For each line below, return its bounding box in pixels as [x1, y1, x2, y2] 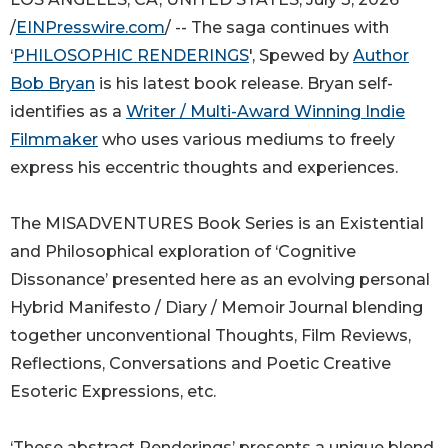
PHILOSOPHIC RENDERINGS [13, 46, 249, 66]
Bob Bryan [10, 74, 95, 94]
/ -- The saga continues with [165, 18, 389, 38]
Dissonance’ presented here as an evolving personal [10, 270, 430, 290]
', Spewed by [249, 46, 353, 66]
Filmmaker [10, 130, 98, 150]
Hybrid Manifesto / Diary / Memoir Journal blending [10, 298, 423, 318]
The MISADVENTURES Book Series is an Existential [10, 214, 424, 234]
